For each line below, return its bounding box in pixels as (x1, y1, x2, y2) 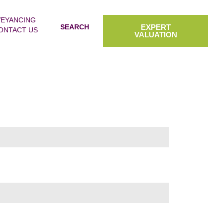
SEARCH (60, 23, 89, 31)
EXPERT (140, 23, 171, 31)
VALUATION (134, 30, 177, 39)
